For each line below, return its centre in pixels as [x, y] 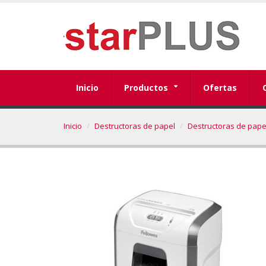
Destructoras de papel [135, 126]
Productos [146, 88]
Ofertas [220, 88]
